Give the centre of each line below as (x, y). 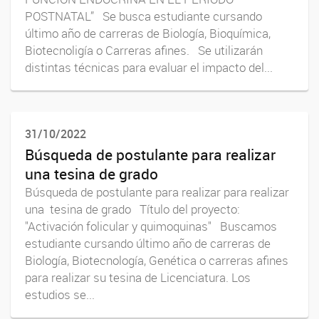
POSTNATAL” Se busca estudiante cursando (143, 16)
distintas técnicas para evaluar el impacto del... (149, 67)
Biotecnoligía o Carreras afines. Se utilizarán (144, 50)
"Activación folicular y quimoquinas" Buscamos (151, 227)
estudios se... (60, 295)
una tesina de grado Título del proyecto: (132, 210)
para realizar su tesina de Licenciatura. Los (138, 278)
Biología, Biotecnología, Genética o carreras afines (157, 261)
